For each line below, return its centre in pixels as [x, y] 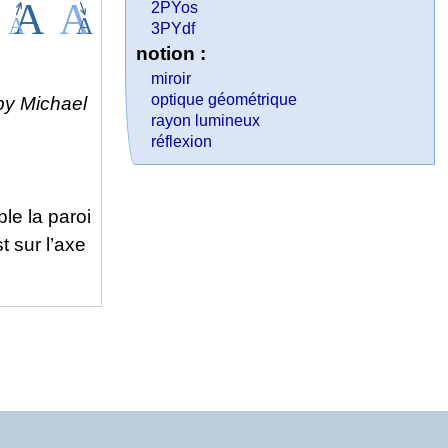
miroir [171, 78]
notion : [171, 53]
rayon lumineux [206, 120]
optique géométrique [224, 99]
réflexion [182, 141]
